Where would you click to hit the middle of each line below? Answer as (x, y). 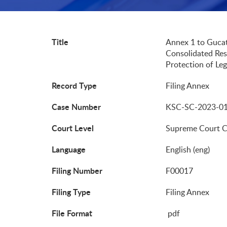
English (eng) (188, 150)
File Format (72, 213)
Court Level (73, 128)
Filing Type (71, 192)
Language (69, 149)
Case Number (76, 107)
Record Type (74, 86)
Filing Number (77, 171)
